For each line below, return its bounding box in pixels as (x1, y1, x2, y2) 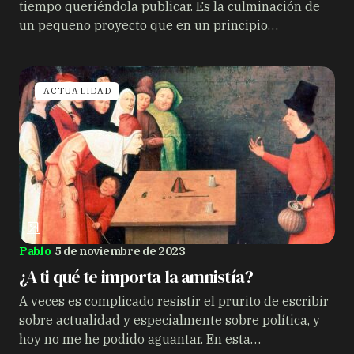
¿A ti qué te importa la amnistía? (19, 265, 253, 288)
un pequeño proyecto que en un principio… (19, 17, 278, 33)
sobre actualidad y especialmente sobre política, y (19, 312, 320, 328)
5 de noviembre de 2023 (54, 243, 186, 258)
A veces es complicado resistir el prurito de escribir (19, 293, 329, 309)
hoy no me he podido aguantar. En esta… (19, 331, 261, 347)
